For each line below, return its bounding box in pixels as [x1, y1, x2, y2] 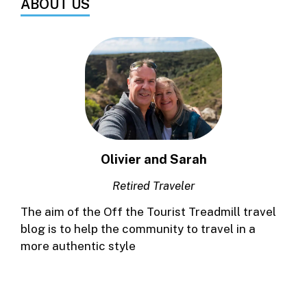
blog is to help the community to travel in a [21, 221, 256, 236]
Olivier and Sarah [100, 151, 207, 167]
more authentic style [21, 238, 136, 253]
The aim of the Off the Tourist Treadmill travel [21, 204, 276, 219]
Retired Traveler [112, 179, 195, 193]
